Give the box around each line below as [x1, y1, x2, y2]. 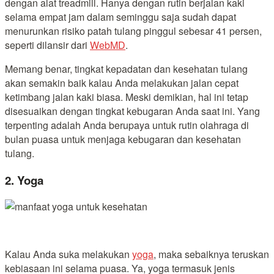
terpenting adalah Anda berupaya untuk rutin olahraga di [5, 117, 249, 132]
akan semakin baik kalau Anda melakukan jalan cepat [5, 75, 239, 90]
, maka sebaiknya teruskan [154, 247, 269, 262]
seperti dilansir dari [5, 37, 90, 52]
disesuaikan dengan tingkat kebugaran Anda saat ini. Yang [5, 103, 260, 118]
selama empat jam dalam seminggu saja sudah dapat [5, 9, 236, 24]
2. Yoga [5, 171, 43, 188]
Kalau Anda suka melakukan [5, 247, 132, 262]
